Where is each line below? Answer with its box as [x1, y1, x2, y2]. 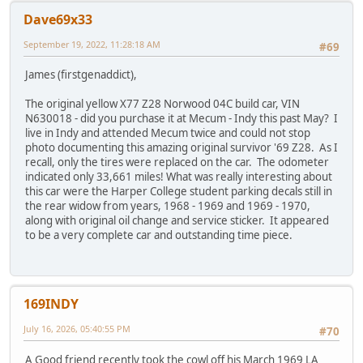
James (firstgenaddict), [25, 66, 137, 82]
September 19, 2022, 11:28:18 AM [23, 37, 160, 50]
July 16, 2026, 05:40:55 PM [23, 322, 130, 335]
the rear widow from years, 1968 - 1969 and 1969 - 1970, [25, 198, 310, 213]
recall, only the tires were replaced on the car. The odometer [25, 154, 329, 169]
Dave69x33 [23, 10, 92, 28]
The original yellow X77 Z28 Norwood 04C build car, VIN [25, 96, 300, 111]
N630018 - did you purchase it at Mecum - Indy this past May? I [25, 110, 338, 126]
